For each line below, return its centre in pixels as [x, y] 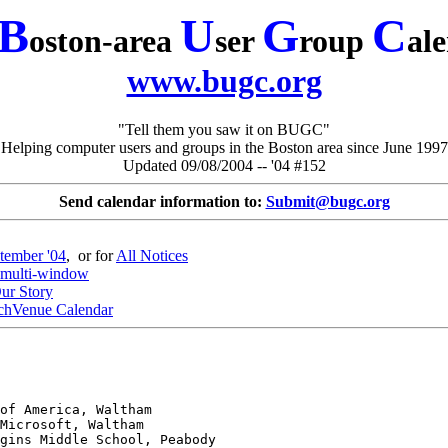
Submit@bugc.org [327, 202]
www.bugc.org [224, 81]
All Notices [152, 256]
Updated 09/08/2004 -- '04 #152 [224, 166]
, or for [91, 256]
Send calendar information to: [162, 202]
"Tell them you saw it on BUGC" [224, 130]
